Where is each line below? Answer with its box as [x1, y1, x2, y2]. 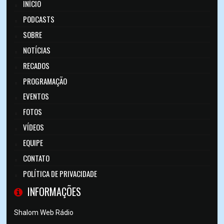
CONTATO [23, 152, 50, 163]
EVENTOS [23, 90, 49, 101]
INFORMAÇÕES [27, 184, 81, 199]
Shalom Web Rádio [14, 208, 74, 216]
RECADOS [23, 60, 50, 71]
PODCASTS [23, 13, 55, 24]
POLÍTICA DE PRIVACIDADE [23, 168, 97, 179]
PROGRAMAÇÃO [23, 75, 67, 86]
